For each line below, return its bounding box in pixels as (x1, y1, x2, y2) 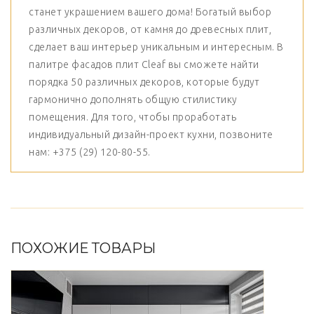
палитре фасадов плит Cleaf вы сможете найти (29, 59, 259, 71)
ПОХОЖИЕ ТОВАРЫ (11, 240, 156, 257)
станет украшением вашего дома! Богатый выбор (29, 6, 271, 18)
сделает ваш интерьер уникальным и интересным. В (29, 41, 284, 53)
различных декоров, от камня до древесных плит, (29, 24, 271, 36)
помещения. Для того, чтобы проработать (29, 111, 236, 123)
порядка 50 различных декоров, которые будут (29, 76, 260, 88)
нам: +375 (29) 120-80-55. (29, 146, 151, 158)
